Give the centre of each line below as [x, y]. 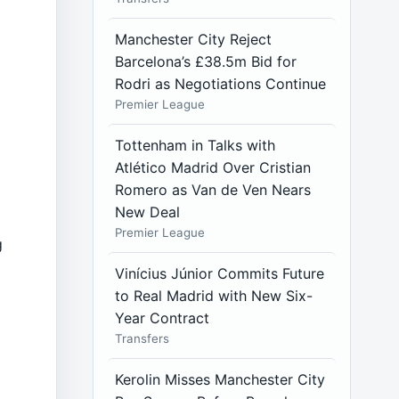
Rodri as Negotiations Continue [221, 84]
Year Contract [163, 318]
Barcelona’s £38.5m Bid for [206, 61]
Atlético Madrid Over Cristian [213, 167]
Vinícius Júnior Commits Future [220, 273]
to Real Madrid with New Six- [214, 296]
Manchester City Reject [194, 39]
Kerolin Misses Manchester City [220, 379]
